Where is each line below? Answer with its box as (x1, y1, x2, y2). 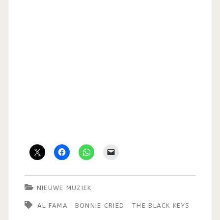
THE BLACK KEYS (132, 201, 190, 209)
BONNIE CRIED (75, 201, 125, 209)
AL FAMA (37, 201, 68, 209)
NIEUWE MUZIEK (36, 184, 92, 192)
